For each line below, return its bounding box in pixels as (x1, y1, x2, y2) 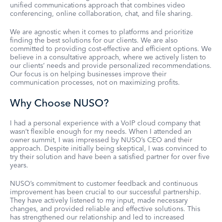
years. (10, 161, 28, 170)
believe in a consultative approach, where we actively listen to (10, 53, 206, 62)
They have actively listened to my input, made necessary (10, 196, 188, 205)
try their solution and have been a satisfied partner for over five (10, 152, 210, 162)
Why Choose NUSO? (10, 96, 109, 110)
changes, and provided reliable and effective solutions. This (10, 204, 200, 214)
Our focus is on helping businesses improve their (10, 69, 166, 79)
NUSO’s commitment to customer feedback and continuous (10, 179, 198, 188)
